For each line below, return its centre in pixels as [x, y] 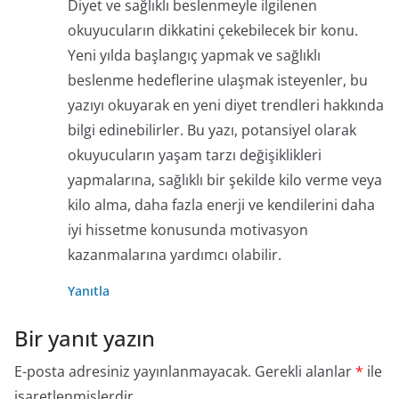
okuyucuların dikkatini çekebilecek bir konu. [213, 31]
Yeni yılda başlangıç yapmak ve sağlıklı [194, 56]
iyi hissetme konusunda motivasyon [188, 230]
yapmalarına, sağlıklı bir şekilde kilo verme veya [225, 180]
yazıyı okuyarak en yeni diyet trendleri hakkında [226, 106]
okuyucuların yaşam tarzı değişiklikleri [195, 155]
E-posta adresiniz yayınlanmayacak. [133, 372]
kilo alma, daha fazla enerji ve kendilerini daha [221, 205]
